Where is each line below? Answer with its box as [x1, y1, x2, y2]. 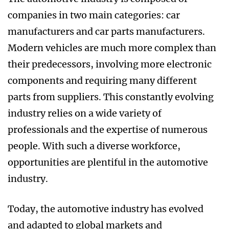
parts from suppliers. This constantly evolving [8, 91, 214, 103]
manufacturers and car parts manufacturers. [8, 26, 205, 38]
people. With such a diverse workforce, [8, 140, 180, 152]
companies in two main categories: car [8, 9, 180, 21]
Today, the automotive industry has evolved [8, 203, 203, 215]
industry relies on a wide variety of [8, 107, 162, 120]
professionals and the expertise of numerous [8, 124, 208, 136]
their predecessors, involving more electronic [8, 58, 212, 71]
